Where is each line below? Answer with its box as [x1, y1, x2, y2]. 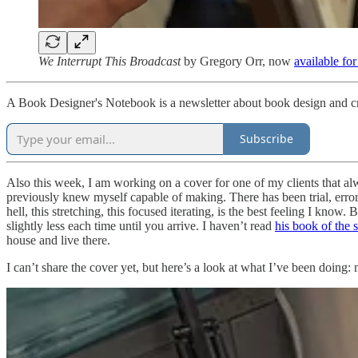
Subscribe [240, 131, 293, 147]
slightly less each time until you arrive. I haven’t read [6, 218, 275, 233]
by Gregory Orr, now [181, 54, 294, 68]
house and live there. [6, 233, 110, 247]
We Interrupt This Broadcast [38, 54, 181, 68]
